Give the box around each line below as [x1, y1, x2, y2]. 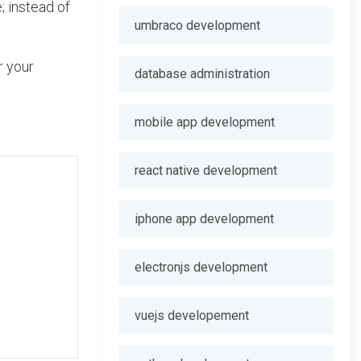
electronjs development [135, 259, 268, 275]
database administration [135, 66, 270, 81]
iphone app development [135, 211, 274, 226]
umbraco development [135, 18, 260, 33]
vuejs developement [135, 308, 249, 323]
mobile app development [135, 114, 275, 130]
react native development [135, 163, 277, 178]
